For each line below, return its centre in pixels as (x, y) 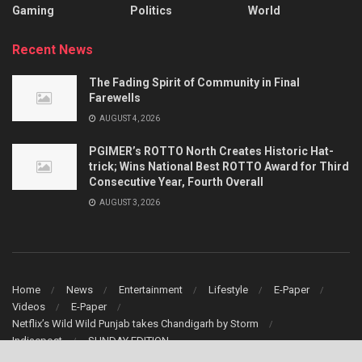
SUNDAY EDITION (128, 340)
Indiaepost (37, 340)
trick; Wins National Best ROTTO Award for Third (219, 166)
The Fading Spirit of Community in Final (194, 82)
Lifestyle (228, 289)
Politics (151, 11)
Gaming (33, 11)
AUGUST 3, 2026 (129, 202)
